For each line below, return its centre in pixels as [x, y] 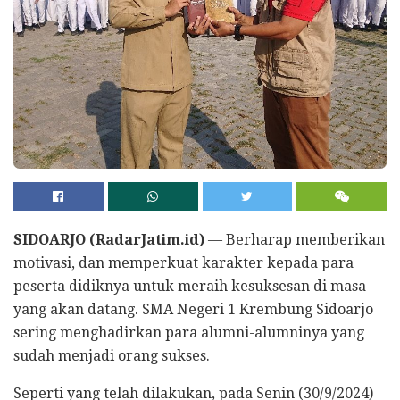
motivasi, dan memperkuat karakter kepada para [183, 263]
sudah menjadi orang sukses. [112, 356]
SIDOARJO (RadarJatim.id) [109, 240]
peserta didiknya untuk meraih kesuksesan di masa [190, 287]
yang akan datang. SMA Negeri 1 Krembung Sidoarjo [193, 310]
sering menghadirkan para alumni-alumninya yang [189, 333]
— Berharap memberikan [295, 240]
